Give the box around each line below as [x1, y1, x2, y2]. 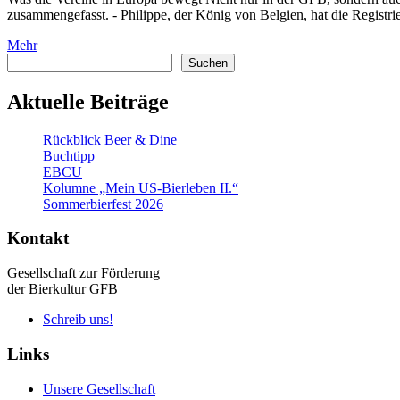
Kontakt [7, 229, 69, 248]
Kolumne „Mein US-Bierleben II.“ [43, 179, 238, 196]
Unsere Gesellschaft [43, 380, 155, 396]
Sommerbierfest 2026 [43, 196, 163, 212]
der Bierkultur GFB [7, 281, 118, 297]
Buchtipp [43, 147, 95, 163]
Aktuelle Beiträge [7, 89, 169, 113]
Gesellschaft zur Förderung [7, 265, 160, 281]
